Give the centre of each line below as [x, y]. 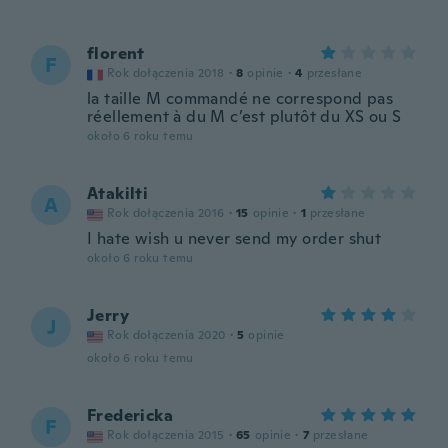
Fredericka [130, 415]
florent [116, 53]
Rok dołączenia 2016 [166, 213]
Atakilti [118, 193]
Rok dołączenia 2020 [166, 335]
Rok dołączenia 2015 [166, 435]
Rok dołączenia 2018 [166, 73]
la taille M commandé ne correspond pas [240, 98]
